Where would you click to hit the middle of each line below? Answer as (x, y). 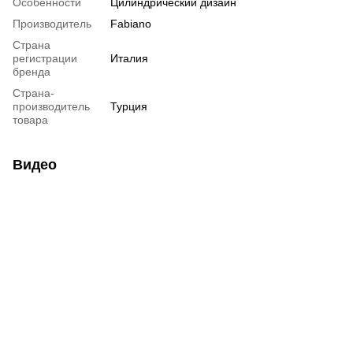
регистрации (45, 58)
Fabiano (131, 23)
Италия (129, 58)
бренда (32, 71)
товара (30, 119)
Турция (129, 106)
